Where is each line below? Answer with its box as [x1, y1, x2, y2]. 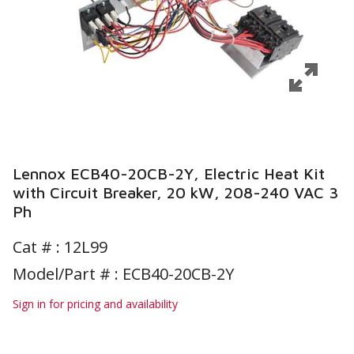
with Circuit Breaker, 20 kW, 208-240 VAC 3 [13, 183, 339, 201]
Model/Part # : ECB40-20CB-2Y [13, 263, 234, 284]
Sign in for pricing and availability [13, 296, 178, 311]
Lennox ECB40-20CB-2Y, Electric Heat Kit [13, 164, 325, 183]
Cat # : [13, 236, 64, 258]
